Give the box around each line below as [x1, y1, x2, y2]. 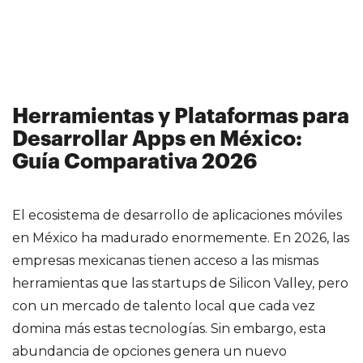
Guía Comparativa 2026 [12, 151, 258, 173]
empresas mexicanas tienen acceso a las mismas [12, 252, 318, 268]
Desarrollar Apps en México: [12, 128, 302, 150]
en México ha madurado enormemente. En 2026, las [12, 229, 349, 246]
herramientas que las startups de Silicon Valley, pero [12, 275, 348, 291]
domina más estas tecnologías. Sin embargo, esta [12, 320, 326, 336]
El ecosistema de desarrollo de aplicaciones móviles [12, 207, 342, 223]
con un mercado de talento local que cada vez [12, 297, 315, 314]
